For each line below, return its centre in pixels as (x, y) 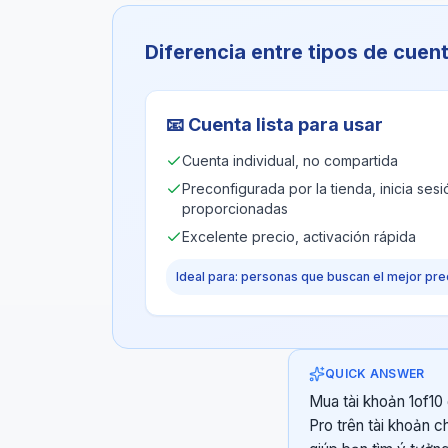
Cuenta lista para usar (285, 124)
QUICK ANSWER (375, 373)
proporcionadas (235, 208)
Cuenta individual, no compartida (290, 160)
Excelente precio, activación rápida (299, 236)
